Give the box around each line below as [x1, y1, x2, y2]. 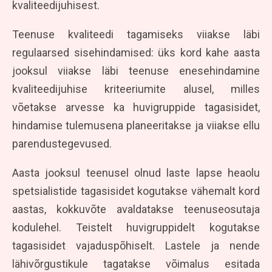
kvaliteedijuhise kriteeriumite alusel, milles [12, 82, 260, 95]
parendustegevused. [12, 137, 112, 150]
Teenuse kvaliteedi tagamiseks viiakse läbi [12, 27, 260, 41]
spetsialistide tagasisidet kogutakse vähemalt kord [12, 184, 260, 197]
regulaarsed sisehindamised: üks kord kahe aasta [12, 46, 260, 59]
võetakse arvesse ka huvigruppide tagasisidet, [12, 100, 260, 114]
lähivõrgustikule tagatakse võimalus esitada [12, 257, 260, 270]
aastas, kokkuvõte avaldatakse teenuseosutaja [12, 202, 260, 216]
